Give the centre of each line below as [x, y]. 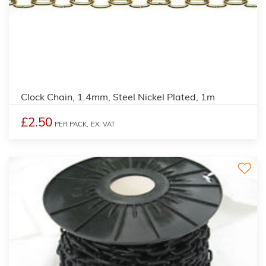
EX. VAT [103, 124]
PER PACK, [72, 124]
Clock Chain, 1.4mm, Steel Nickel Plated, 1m [118, 96]
